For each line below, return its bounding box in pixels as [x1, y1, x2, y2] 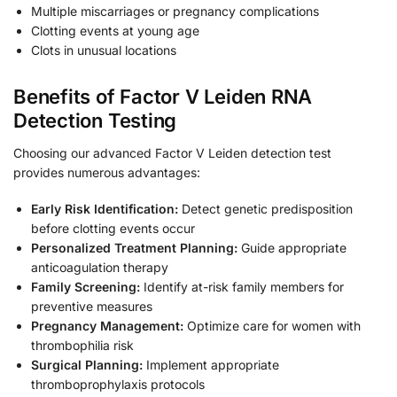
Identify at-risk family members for [140, 279, 344, 295]
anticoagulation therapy [31, 260, 168, 276]
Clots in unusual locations [31, 42, 176, 58]
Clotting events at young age [31, 22, 199, 38]
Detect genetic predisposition [178, 201, 353, 217]
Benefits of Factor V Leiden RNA [13, 84, 313, 108]
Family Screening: [31, 279, 140, 295]
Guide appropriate [237, 240, 346, 256]
